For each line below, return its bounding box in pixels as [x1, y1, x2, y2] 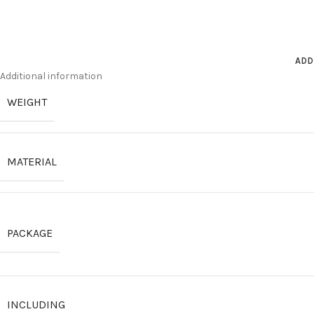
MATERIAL [7, 155, 57, 168]
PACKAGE [7, 226, 53, 240]
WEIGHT [7, 95, 47, 109]
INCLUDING [7, 298, 65, 311]
